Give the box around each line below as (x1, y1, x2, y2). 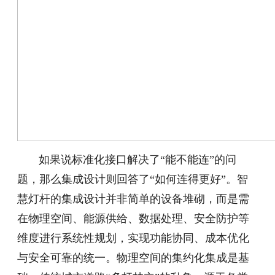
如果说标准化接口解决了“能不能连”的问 (39, 153, 237, 166)
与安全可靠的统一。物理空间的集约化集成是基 (17, 252, 250, 265)
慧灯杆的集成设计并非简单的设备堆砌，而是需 (17, 193, 250, 206)
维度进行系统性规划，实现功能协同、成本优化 (17, 232, 250, 245)
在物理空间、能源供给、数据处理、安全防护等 (17, 212, 250, 225)
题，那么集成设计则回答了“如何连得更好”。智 (17, 173, 249, 186)
